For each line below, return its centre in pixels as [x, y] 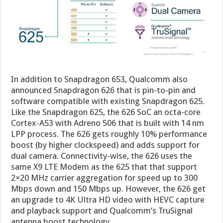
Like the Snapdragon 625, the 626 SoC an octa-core [106, 112]
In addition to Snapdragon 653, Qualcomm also [100, 79]
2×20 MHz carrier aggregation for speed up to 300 [105, 177]
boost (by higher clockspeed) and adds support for [106, 145]
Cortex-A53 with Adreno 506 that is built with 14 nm [108, 123]
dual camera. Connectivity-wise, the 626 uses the [102, 156]
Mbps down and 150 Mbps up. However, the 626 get [109, 188]
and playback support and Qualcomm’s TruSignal [102, 210]
